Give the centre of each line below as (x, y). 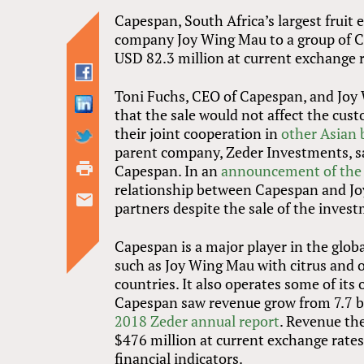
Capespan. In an (168, 171)
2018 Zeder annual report (197, 321)
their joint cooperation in (198, 134)
